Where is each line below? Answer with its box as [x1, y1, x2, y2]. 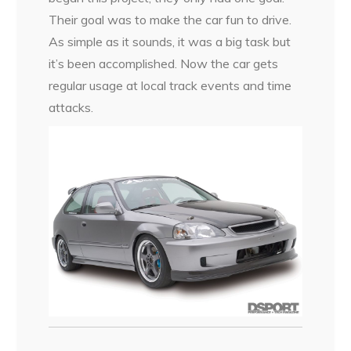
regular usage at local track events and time [49, 78, 292, 94]
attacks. [49, 100, 94, 116]
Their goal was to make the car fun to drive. [49, 12, 292, 28]
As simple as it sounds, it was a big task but [49, 34, 291, 50]
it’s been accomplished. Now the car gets [49, 56, 279, 72]
